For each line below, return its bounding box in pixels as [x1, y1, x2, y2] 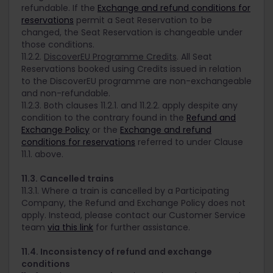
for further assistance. [93, 221, 190, 234]
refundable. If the [21, 2, 97, 15]
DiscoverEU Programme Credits [44, 51, 177, 63]
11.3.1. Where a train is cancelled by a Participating [21, 185, 229, 197]
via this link [48, 221, 93, 234]
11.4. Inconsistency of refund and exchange [21, 246, 212, 258]
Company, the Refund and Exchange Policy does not [21, 197, 246, 210]
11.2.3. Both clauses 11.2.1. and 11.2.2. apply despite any [21, 99, 238, 112]
